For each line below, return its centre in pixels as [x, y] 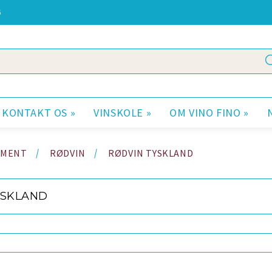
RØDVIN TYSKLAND [151, 153]
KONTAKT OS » [39, 113]
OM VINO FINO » [209, 113]
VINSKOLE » [123, 113]
